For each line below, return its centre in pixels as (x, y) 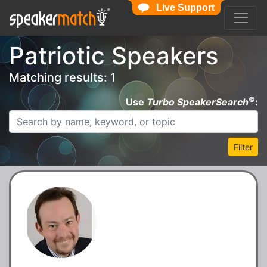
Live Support (185, 7)
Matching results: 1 (62, 77)
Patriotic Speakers (114, 55)
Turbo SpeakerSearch (198, 102)
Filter (243, 147)
